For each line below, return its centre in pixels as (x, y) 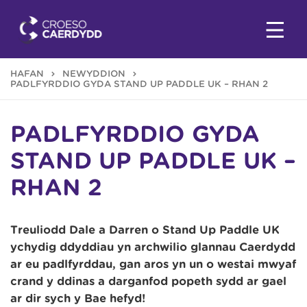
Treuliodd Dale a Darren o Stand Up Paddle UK (145, 230)
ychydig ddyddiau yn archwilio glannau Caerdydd (153, 247)
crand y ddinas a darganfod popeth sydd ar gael (148, 281)
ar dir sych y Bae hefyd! (78, 298)
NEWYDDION (94, 73)
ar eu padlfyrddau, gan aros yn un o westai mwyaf (153, 264)
